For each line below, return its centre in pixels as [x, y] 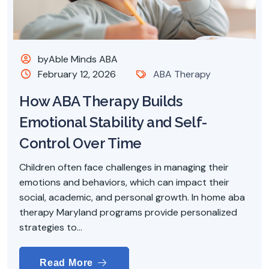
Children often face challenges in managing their [124, 167]
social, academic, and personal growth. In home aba [132, 197]
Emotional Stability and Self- [113, 122]
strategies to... [51, 227]
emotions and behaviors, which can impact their [124, 182]
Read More [68, 262]
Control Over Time [80, 143]
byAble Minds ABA [77, 59]
